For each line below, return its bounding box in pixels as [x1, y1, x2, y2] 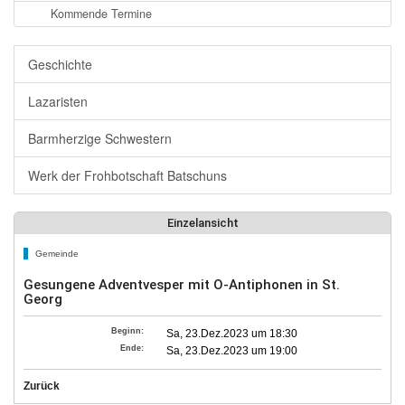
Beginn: [111, 325, 145, 335]
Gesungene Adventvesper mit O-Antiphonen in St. [24, 277, 340, 293]
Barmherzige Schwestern [28, 129, 172, 147]
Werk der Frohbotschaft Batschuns [28, 166, 227, 184]
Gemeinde [33, 249, 79, 259]
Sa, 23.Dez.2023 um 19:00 [166, 344, 298, 357]
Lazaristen [28, 92, 88, 110]
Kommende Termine [51, 5, 152, 22]
